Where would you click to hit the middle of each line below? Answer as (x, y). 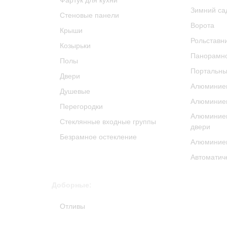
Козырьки (75, 46)
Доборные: (72, 185)
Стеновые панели (89, 15)
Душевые (75, 91)
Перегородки (81, 106)
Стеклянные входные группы (108, 122)
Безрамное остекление (98, 137)
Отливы (72, 206)
